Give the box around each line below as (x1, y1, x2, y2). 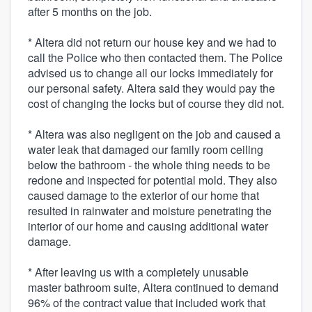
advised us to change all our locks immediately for (28, 64, 273, 81)
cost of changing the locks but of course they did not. (28, 95, 284, 111)
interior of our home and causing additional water (28, 217, 268, 234)
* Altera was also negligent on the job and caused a (28, 125, 281, 142)
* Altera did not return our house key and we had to (28, 33, 276, 50)
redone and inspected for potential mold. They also (28, 171, 277, 188)
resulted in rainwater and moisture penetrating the (28, 202, 272, 219)
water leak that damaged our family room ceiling (28, 141, 263, 157)
